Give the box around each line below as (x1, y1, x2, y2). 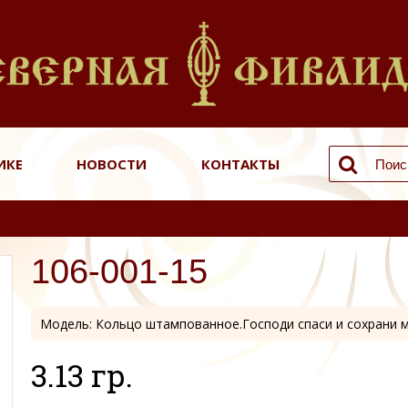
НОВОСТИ (76, 155, 147, 173)
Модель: (40, 315, 96, 332)
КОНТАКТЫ (200, 155, 280, 173)
